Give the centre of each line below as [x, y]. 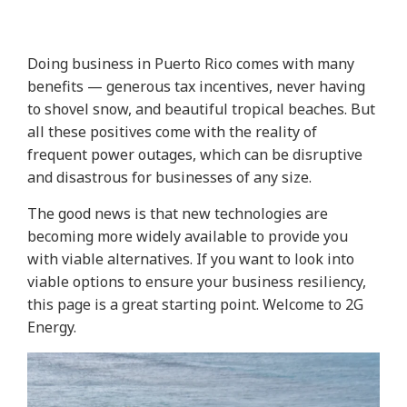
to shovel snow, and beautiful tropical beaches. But [201, 109]
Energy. [54, 327]
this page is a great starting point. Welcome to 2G [195, 304]
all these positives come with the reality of [172, 131]
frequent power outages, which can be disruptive [195, 154]
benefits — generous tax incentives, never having [196, 86]
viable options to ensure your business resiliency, [197, 281]
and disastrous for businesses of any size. [171, 177]
